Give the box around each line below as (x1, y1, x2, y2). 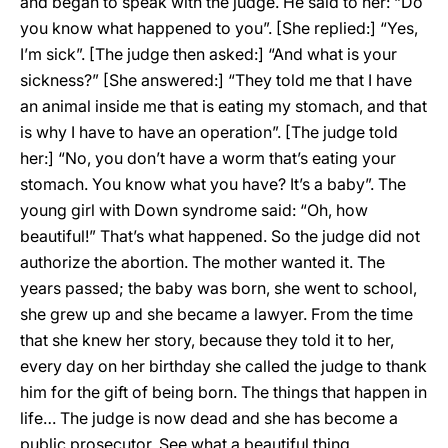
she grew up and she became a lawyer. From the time (20, 304, 413, 324)
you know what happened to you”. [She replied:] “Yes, (20, 18, 418, 38)
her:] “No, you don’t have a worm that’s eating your (20, 148, 396, 168)
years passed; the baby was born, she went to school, (20, 278, 417, 298)
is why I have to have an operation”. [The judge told (20, 122, 398, 142)
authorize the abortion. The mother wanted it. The (20, 252, 385, 272)
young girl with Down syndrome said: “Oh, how (20, 200, 368, 220)
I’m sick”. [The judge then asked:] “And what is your (20, 44, 397, 64)
